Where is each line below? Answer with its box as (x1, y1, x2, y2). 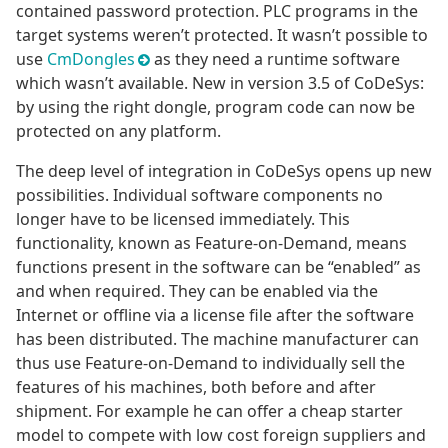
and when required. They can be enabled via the (16, 280, 378, 303)
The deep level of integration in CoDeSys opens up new (16, 160, 432, 183)
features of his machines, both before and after (16, 376, 376, 399)
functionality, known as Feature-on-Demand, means (16, 232, 407, 255)
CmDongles (47, 48, 135, 71)
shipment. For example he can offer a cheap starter (16, 400, 403, 423)
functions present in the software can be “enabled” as (16, 256, 421, 279)
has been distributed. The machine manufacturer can (16, 328, 419, 351)
